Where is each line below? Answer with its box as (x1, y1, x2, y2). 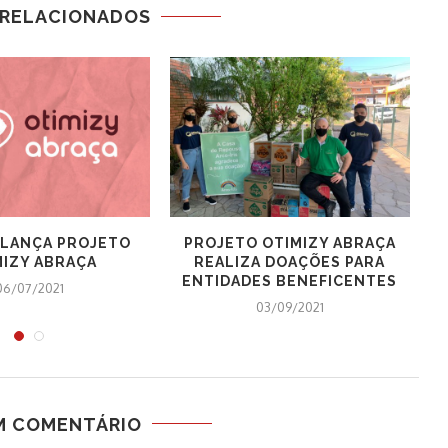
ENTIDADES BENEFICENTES (182, 272, 398, 289)
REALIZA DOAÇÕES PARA (194, 253, 386, 270)
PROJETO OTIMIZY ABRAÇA (183, 234, 396, 251)
